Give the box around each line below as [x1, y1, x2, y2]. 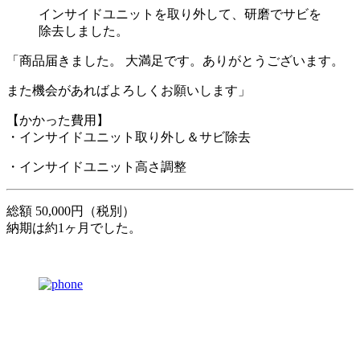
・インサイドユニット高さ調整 [6, 159, 186, 174]
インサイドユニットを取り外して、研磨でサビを [39, 6, 321, 21]
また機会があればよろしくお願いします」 [6, 83, 251, 97]
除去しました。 [39, 23, 129, 38]
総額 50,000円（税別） [6, 203, 135, 218]
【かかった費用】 [6, 112, 109, 127]
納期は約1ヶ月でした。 [6, 220, 141, 235]
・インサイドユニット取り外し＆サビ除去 [6, 129, 251, 144]
